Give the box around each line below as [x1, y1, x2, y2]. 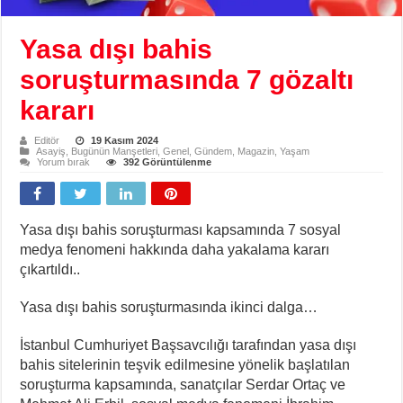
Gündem [194, 145, 233, 157]
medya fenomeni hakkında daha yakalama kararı [20, 241, 330, 257]
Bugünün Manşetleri [71, 145, 158, 157]
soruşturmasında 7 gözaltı [20, 64, 354, 94]
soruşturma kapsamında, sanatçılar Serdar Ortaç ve [20, 376, 346, 392]
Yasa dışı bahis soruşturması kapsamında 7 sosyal [20, 221, 342, 237]
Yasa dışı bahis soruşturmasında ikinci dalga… [20, 299, 318, 315]
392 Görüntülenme [123, 156, 212, 167]
